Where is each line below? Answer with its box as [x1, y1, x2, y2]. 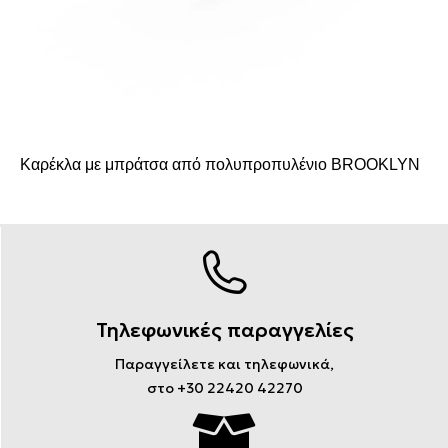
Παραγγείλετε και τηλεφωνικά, [115, 355, 334, 374]
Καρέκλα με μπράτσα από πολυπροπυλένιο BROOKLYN [20, 156, 420, 174]
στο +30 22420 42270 [146, 379, 303, 398]
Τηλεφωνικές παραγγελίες [95, 317, 354, 344]
